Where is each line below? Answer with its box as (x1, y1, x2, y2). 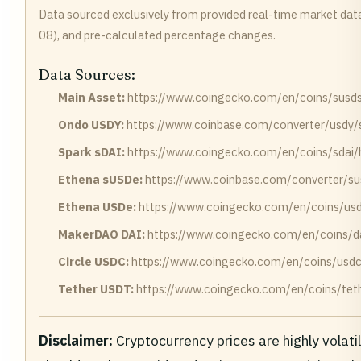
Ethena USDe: (58, 199, 136, 215)
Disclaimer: (39, 331, 113, 351)
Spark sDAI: (58, 144, 125, 160)
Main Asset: (58, 89, 125, 106)
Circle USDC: (58, 254, 129, 270)
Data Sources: (39, 66, 135, 84)
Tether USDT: (58, 281, 134, 297)
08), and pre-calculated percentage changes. (39, 27, 276, 44)
